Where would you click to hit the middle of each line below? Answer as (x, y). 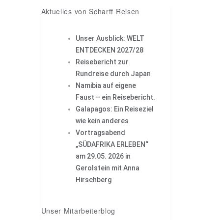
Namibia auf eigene (106, 86)
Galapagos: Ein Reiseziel (114, 109)
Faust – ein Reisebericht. (115, 97)
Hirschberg (93, 180)
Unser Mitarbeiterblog (78, 211)
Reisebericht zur (102, 62)
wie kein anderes (102, 121)
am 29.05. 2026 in (103, 156)
